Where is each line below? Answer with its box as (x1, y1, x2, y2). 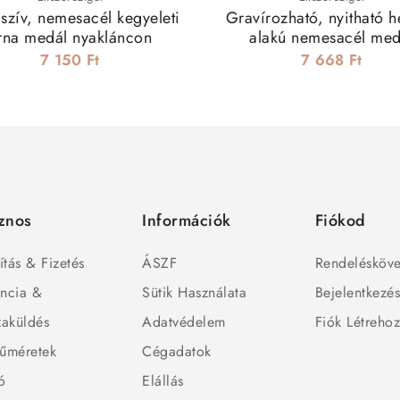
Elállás (142, 371, 184, 392)
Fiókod (314, 209, 366, 233)
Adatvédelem (142, 312, 226, 333)
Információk (142, 209, 231, 233)
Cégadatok (142, 341, 212, 362)
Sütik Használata (142, 282, 247, 304)
